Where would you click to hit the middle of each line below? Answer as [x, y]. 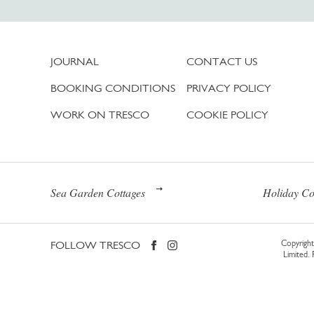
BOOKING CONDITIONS [113, 88]
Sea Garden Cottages [98, 192]
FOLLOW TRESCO [95, 245]
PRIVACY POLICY [229, 88]
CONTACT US [222, 61]
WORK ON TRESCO [100, 114]
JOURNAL [75, 61]
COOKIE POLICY [227, 114]
